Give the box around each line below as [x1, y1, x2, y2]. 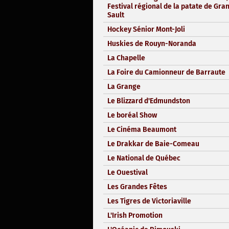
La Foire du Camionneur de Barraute [107, 67, 225, 77]
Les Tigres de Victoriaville [107, 196, 191, 205]
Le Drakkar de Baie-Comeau [107, 139, 199, 148]
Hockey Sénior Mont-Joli [107, 25, 185, 34]
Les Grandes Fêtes [107, 182, 167, 191]
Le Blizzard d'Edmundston [107, 96, 190, 105]
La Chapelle [107, 53, 145, 62]
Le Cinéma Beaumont [107, 125, 176, 134]
